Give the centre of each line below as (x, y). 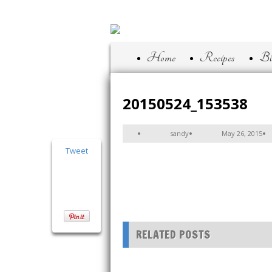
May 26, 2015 (242, 133)
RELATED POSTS (173, 235)
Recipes (217, 57)
